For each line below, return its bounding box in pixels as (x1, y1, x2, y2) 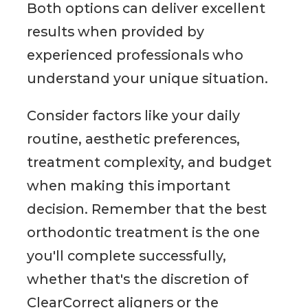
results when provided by (27, 23, 205, 41)
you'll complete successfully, (27, 247, 227, 264)
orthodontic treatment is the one (27, 223, 261, 241)
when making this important (27, 177, 231, 194)
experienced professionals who (27, 47, 244, 64)
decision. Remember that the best (27, 200, 267, 217)
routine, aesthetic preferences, (27, 130, 241, 147)
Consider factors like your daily (27, 107, 241, 124)
